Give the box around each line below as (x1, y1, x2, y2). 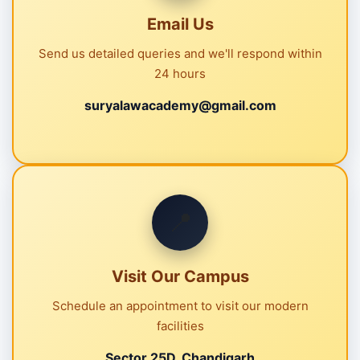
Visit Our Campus (111, 266, 249, 286)
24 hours (154, 65, 206, 81)
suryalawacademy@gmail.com (84, 96, 276, 113)
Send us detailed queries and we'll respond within (38, 45, 322, 61)
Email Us (146, 14, 214, 34)
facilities (156, 317, 204, 333)
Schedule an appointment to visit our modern (51, 297, 309, 313)
